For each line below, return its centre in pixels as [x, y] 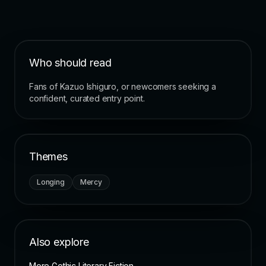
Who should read [70, 63]
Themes [48, 157]
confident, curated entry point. [87, 99]
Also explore [59, 242]
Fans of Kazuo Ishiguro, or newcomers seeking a [123, 87]
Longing [51, 182]
